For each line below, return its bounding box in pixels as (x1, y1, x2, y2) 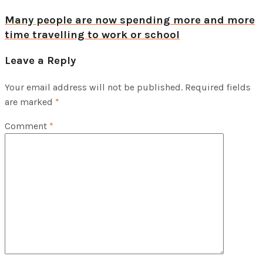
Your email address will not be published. (5, 81, 183, 93)
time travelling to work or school (5, 28, 180, 42)
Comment (5, 120, 49, 131)
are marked (5, 96, 55, 107)
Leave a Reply (5, 53, 76, 67)
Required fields (185, 81, 251, 93)
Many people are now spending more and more (5, 14, 255, 27)
